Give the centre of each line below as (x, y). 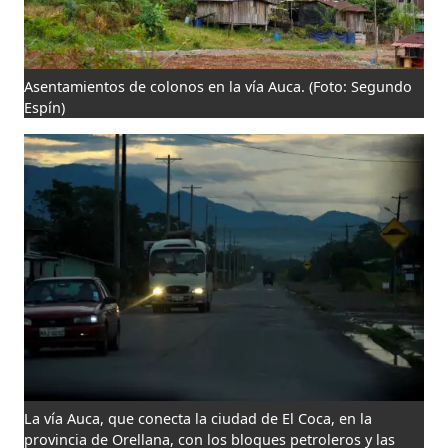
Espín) (45, 107)
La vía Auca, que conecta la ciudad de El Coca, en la (198, 419)
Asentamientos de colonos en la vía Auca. (165, 86)
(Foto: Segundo (361, 86)
